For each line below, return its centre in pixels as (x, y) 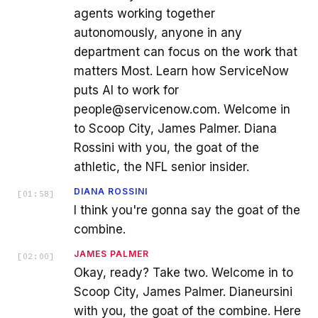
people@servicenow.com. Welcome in (182, 110)
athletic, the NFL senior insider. (161, 167)
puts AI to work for (126, 91)
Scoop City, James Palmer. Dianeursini (183, 292)
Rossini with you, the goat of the (166, 148)
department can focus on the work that (186, 52)
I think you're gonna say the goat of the (187, 210)
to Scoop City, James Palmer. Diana (175, 129)
